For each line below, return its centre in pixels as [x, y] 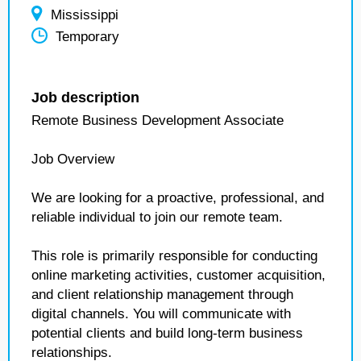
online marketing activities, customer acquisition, [178, 275]
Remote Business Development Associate [158, 120]
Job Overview [73, 159]
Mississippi [85, 15]
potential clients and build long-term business [167, 333]
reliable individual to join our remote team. [157, 217]
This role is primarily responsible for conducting [174, 256]
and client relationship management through [162, 295]
